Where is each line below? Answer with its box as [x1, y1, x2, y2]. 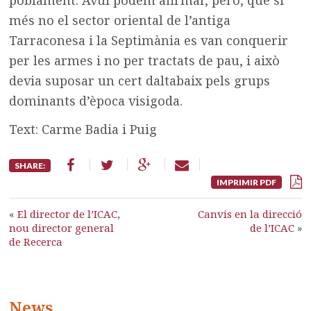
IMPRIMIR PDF [216, 176, 276, 187]
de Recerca [9, 234, 63, 249]
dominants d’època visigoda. [9, 92, 183, 109]
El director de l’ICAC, [17, 206, 121, 221]
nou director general [9, 220, 115, 235]
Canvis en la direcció [197, 206, 302, 221]
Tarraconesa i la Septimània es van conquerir [9, 31, 289, 49]
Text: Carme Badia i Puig [9, 120, 158, 137]
